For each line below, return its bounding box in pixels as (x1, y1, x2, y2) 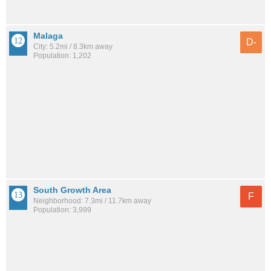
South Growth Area (33, 184, 111, 195)
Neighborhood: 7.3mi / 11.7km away (33, 196, 151, 205)
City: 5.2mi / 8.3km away (33, 42, 113, 51)
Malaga (33, 30, 63, 41)
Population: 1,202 (33, 51, 91, 60)
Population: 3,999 (33, 205, 91, 214)
